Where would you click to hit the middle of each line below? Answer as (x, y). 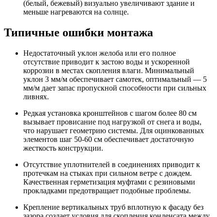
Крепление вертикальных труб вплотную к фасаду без (113, 207)
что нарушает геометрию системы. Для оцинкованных (114, 130)
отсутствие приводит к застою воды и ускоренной (107, 62)
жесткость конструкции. (63, 148)
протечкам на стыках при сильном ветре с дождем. (108, 173)
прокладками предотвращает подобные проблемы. (107, 190)
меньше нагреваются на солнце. (76, 12)
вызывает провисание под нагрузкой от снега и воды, (112, 122)
